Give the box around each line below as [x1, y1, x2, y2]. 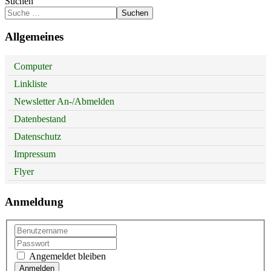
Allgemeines [5, 30, 64, 44]
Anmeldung [5, 195, 64, 208]
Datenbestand [14, 113, 66, 124]
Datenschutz [14, 131, 61, 142]
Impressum [14, 148, 56, 159]
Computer [14, 60, 52, 71]
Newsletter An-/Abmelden [14, 96, 114, 106]
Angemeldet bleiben [27, 250, 106, 261]
